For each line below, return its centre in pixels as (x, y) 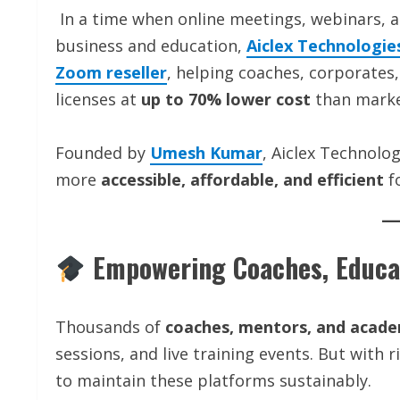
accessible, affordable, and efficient (242, 179)
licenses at (98, 99)
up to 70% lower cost (226, 99)
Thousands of (110, 326)
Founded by (103, 152)
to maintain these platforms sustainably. (213, 380)
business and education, (151, 45)
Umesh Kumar (206, 152)
